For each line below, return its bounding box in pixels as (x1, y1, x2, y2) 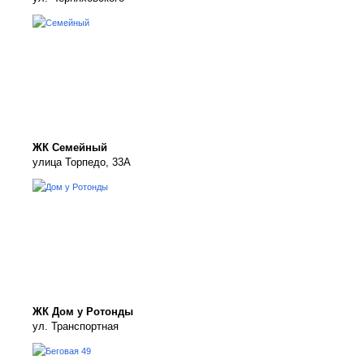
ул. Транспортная (32, 320, 119, 332)
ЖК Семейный (32, 141, 107, 154)
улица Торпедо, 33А (32, 156, 131, 168)
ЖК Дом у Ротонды (32, 305, 133, 318)
